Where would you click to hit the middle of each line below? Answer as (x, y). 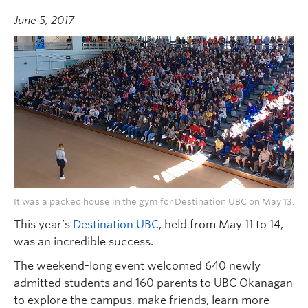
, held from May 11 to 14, (221, 224)
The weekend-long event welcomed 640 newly (137, 266)
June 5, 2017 (44, 20)
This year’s (43, 224)
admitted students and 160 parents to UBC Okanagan (153, 283)
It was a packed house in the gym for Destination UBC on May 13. (154, 202)
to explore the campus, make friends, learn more (142, 300)
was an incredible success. (84, 242)
